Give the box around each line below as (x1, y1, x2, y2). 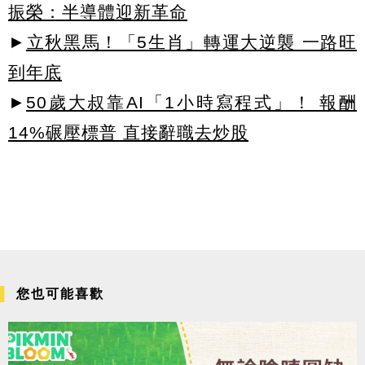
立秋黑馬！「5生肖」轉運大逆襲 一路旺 (26, 33, 357, 52)
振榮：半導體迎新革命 (8, 2, 187, 22)
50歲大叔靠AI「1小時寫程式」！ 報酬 (26, 93, 357, 112)
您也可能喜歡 (16, 287, 104, 301)
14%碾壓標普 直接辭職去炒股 (8, 123, 248, 143)
